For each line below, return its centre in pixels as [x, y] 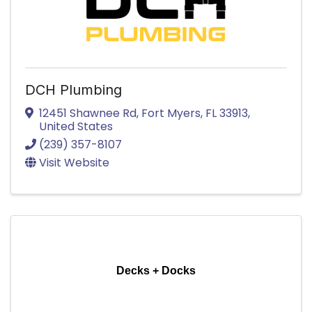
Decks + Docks [156, 270]
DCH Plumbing [73, 89]
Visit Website [74, 162]
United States [76, 126]
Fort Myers [171, 113]
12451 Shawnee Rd [88, 113]
